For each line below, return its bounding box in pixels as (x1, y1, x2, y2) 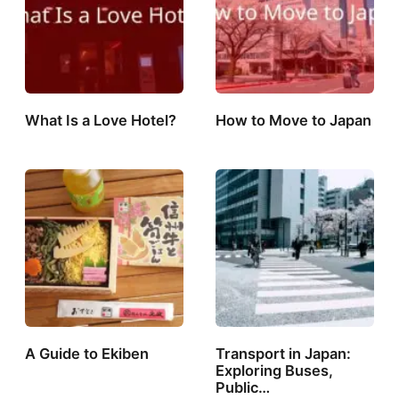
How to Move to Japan (216, 110, 372, 129)
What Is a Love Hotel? (25, 110, 177, 129)
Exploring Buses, (216, 361, 334, 379)
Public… (216, 378, 271, 396)
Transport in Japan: (216, 344, 352, 362)
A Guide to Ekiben (25, 344, 150, 362)
